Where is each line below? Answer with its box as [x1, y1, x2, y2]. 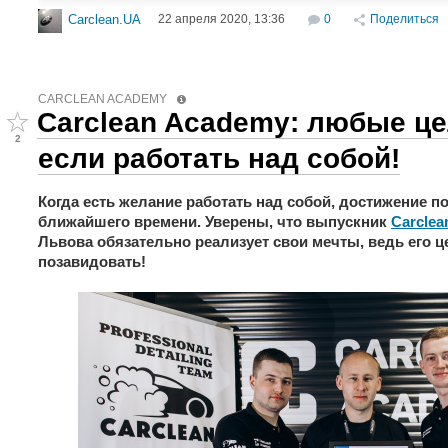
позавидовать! [38, 253, 146, 270]
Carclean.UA [68, 12, 141, 28]
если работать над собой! [38, 143, 400, 174]
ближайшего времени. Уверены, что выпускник [38, 213, 391, 230]
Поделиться [370, 12, 439, 26]
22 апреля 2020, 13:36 [158, 12, 285, 26]
